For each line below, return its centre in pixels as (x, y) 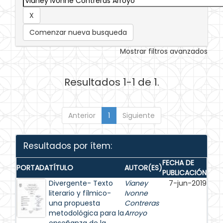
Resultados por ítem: (68, 146)
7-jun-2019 (188, 183)
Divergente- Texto (81, 183)
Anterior (82, 115)
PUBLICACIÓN (184, 173)
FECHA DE (178, 163)
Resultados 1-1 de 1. (111, 82)
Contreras (142, 203)
